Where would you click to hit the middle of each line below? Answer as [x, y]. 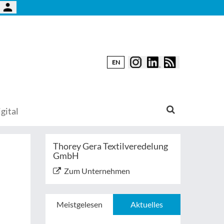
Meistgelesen [79, 204]
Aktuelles [147, 204]
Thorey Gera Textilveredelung [110, 146]
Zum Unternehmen [97, 171]
